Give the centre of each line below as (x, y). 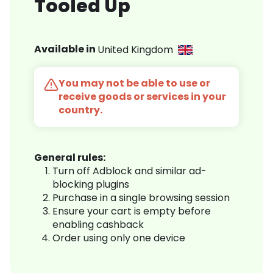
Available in (66, 49)
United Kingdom (138, 49)
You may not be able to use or (134, 83)
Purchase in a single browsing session (141, 198)
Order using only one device (119, 238)
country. (80, 110)
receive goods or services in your (142, 97)
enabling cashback (98, 225)
